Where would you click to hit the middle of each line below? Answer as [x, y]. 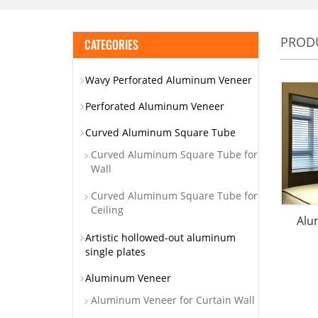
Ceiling [107, 210]
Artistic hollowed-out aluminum [160, 237]
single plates [115, 252]
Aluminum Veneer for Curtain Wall [173, 300]
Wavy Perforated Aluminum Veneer [169, 80]
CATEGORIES [111, 45]
